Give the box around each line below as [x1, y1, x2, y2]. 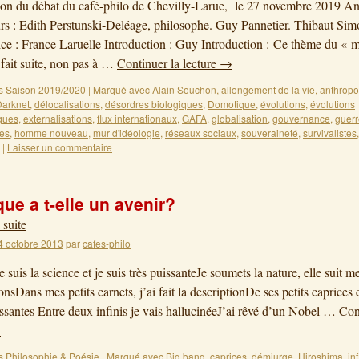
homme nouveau [14, 126, 88, 139]
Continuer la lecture [117, 54, 220, 71]
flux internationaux [97, 111, 177, 125]
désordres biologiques [105, 97, 203, 111]
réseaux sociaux [165, 126, 236, 139]
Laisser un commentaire [7, 140, 112, 154]
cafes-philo [83, 236, 131, 250]
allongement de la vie [221, 83, 315, 96]
